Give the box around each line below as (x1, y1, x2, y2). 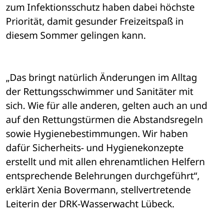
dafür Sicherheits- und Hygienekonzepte (6, 141, 184, 155)
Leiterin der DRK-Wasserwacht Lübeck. (6, 197, 174, 211)
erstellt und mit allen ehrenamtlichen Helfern (6, 155, 205, 169)
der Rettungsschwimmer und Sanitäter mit (6, 85, 193, 98)
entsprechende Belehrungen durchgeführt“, (6, 169, 200, 183)
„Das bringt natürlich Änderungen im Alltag (6, 71, 197, 84)
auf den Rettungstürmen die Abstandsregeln (6, 113, 203, 126)
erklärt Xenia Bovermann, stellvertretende (6, 183, 191, 197)
